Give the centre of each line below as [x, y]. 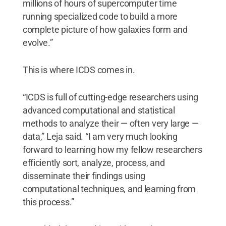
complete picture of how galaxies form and [105, 29]
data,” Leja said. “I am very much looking [100, 136]
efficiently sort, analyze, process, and [94, 162]
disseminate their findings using [84, 176]
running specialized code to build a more [100, 16]
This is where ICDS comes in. [79, 70]
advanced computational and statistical [99, 110]
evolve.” [38, 42]
